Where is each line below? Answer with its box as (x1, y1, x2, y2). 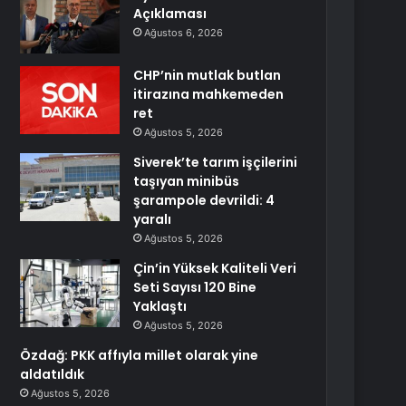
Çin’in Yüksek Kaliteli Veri (133, 259, 297, 277)
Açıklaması (133, 5, 208, 23)
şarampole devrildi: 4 (133, 191, 275, 209)
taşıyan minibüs (133, 172, 240, 190)
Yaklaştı (133, 297, 188, 315)
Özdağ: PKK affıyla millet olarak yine (20, 346, 259, 364)
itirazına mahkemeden (133, 85, 285, 103)
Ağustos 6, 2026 (144, 26, 224, 39)
